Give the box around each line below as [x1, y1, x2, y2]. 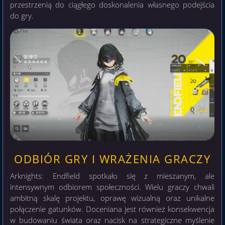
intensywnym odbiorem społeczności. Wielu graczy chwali [10, 182, 215, 192]
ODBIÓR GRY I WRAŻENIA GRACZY [14, 152, 211, 167]
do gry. [10, 11, 34, 21]
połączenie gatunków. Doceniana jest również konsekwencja [10, 204, 215, 214]
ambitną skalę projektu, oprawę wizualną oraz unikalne [10, 193, 215, 203]
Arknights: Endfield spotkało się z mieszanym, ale [10, 171, 215, 181]
